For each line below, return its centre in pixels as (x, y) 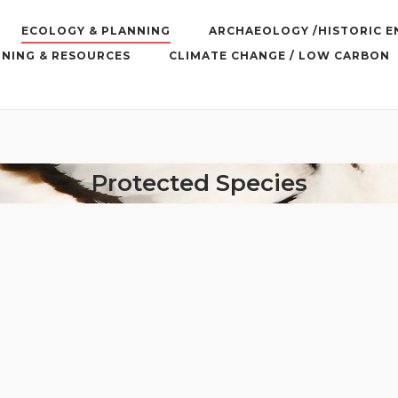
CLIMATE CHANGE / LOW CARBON (279, 56)
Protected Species (199, 183)
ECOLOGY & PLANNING (96, 31)
